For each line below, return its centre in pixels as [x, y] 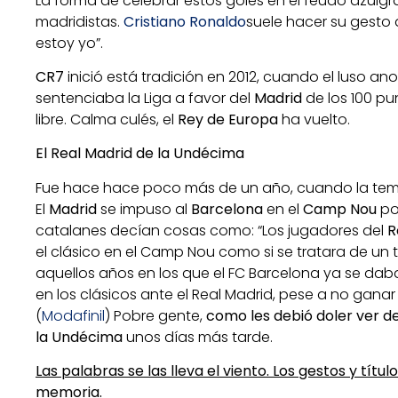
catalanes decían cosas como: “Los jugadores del [211, 230]
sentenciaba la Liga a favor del [145, 98]
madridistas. [80, 21]
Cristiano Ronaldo [185, 21]
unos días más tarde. [198, 337]
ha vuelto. [314, 119]
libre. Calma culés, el [107, 119]
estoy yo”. [69, 43]
